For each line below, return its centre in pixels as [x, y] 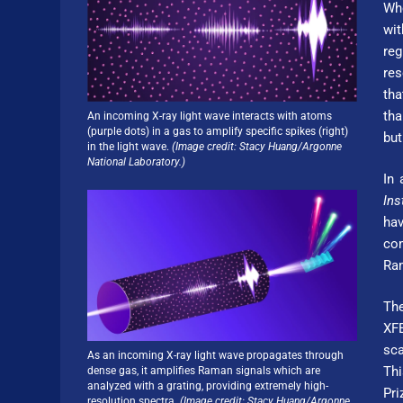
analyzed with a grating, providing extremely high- [207, 386]
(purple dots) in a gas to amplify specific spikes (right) [217, 131]
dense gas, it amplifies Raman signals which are [203, 371]
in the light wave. [129, 146]
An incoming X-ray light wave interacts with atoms [209, 116]
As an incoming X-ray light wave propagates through [215, 356]
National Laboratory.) [136, 161]
